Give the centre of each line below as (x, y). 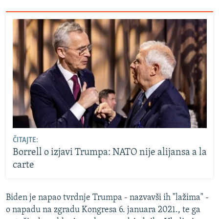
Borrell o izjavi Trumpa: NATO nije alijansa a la (109, 153)
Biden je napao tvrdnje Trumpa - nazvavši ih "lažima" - (107, 197)
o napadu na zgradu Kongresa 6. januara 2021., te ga (103, 210)
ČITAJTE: (25, 141)
